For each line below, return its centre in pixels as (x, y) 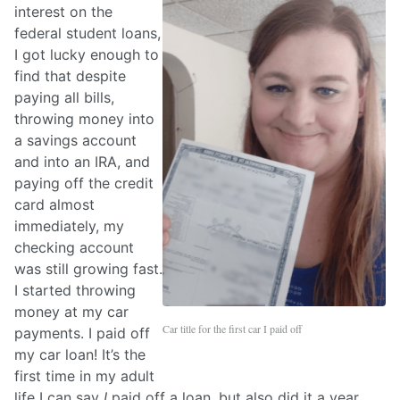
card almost (54, 205)
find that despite (70, 76)
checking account (74, 248)
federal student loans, (87, 33)
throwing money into (84, 119)
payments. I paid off (82, 333)
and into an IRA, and (82, 162)
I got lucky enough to (87, 55)
